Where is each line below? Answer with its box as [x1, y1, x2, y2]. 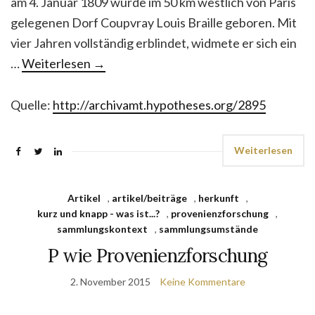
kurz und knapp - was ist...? [37, 207, 160, 219]
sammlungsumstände [159, 223, 258, 235]
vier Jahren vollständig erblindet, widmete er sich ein [11, 35, 297, 51]
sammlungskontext [57, 223, 148, 235]
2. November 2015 [70, 276, 150, 288]
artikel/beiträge [111, 192, 187, 204]
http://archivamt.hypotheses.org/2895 [53, 97, 266, 112]
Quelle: [11, 97, 53, 112]
